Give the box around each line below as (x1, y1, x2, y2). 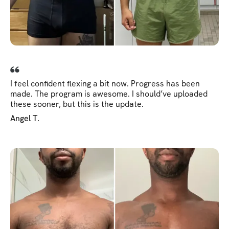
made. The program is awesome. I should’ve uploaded (10, 88, 208, 99)
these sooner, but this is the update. (10, 98, 144, 109)
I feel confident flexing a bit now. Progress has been (10, 78, 200, 89)
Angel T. (10, 112, 39, 124)
